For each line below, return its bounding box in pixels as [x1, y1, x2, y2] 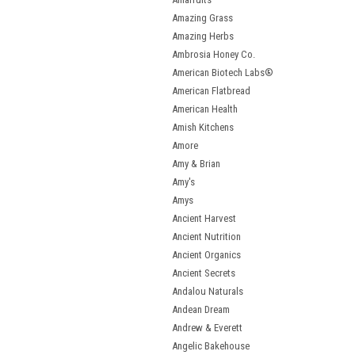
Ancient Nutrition [172, 231, 241, 242]
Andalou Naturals [172, 285, 243, 297]
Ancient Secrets [172, 267, 235, 279]
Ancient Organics [172, 249, 241, 261]
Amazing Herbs [172, 30, 234, 42]
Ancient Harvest [172, 212, 236, 224]
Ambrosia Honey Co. [172, 48, 255, 60]
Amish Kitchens [172, 121, 234, 133]
